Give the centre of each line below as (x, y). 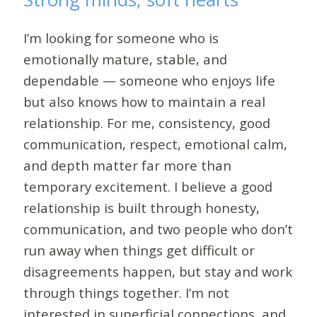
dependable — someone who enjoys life (150, 80)
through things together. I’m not (127, 292)
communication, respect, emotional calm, (156, 144)
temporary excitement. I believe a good (148, 186)
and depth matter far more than (128, 165)
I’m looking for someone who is (121, 38)
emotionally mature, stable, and (126, 59)
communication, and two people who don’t (158, 229)
